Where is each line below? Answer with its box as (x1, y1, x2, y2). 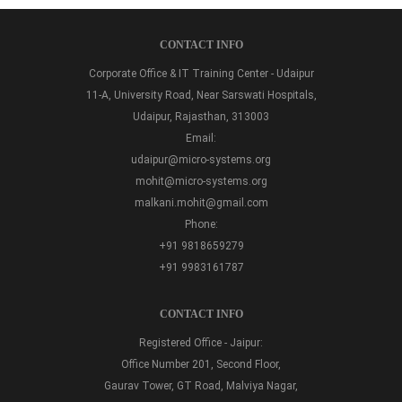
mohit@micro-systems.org (135, 175, 267, 188)
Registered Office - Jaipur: (139, 336, 263, 350)
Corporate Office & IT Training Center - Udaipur (88, 67, 314, 81)
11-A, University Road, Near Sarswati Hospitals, (85, 89, 317, 102)
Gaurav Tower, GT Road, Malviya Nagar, (104, 380, 298, 393)
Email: (186, 132, 216, 145)
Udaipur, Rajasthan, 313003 (133, 110, 269, 124)
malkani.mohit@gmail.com (134, 197, 268, 210)
